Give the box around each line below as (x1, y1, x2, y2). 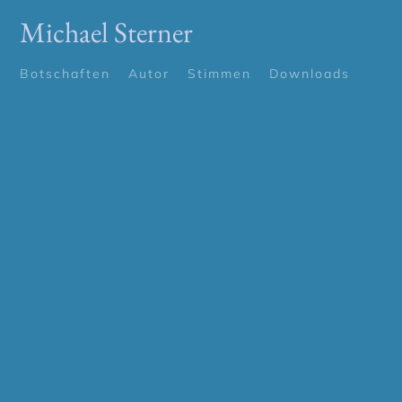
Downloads (269, 66, 351, 82)
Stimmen (188, 66, 252, 82)
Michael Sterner (20, 13, 194, 51)
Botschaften (20, 66, 111, 82)
